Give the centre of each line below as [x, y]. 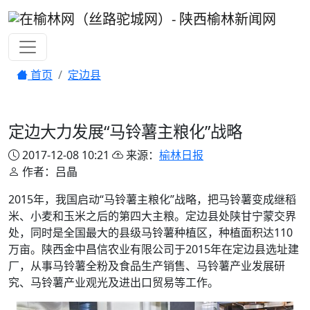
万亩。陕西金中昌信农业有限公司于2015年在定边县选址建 [154, 249]
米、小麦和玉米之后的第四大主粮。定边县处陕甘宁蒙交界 [152, 216]
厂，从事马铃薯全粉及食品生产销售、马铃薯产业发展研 [147, 265]
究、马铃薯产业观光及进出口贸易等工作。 [113, 282]
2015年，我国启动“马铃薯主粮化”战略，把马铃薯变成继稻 [152, 199]
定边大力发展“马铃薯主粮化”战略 [125, 131]
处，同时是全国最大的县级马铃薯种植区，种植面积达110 [151, 232]
